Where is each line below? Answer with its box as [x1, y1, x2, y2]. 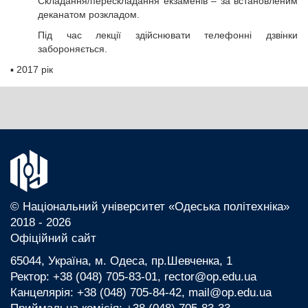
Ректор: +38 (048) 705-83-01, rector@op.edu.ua [10, 270, 256, 283]
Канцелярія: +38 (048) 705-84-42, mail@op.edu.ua [10, 286, 272, 299]
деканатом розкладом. [38, 9, 140, 20]
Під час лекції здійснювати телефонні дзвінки [38, 30, 298, 41]
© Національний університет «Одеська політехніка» [10, 200, 289, 213]
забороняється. [38, 43, 107, 54]
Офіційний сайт [10, 232, 96, 245]
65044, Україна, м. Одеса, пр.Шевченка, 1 [10, 254, 232, 267]
